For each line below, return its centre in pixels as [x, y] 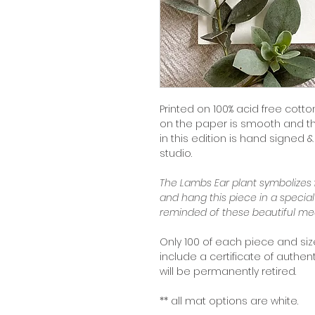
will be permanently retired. [229, 271]
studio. [177, 153]
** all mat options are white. [230, 301]
